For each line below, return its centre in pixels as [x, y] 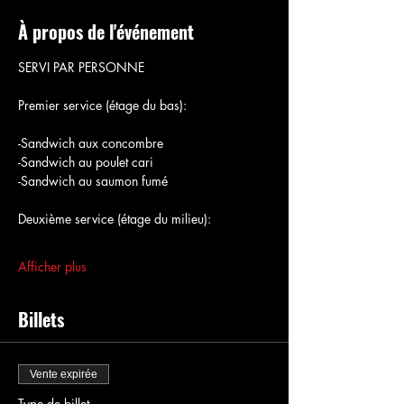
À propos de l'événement [106, 31]
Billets [41, 319]
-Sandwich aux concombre [91, 142]
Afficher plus [52, 266]
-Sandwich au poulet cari [86, 161]
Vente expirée [64, 374]
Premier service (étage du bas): [102, 105]
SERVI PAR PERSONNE [81, 67]
